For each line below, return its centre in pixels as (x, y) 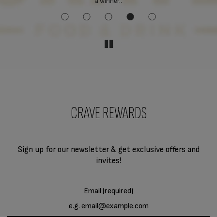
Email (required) (108, 191)
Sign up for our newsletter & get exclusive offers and (108, 150)
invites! (108, 161)
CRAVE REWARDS (108, 113)
